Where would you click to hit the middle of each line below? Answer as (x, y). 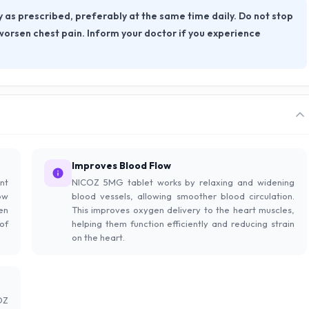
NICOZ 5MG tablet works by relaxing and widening (183, 182)
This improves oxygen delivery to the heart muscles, (183, 210)
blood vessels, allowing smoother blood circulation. (183, 196)
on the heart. (98, 237)
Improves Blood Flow (121, 166)
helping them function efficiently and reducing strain (183, 223)
